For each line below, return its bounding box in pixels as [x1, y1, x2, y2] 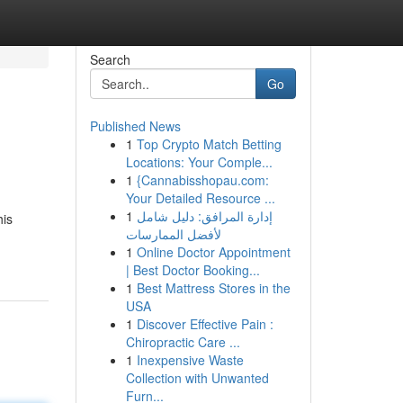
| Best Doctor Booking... [125, 261, 260, 279]
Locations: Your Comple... [125, 153, 273, 171]
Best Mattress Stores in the [136, 279, 291, 297]
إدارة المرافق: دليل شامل [136, 207, 273, 225]
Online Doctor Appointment [136, 243, 291, 261]
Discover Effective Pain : [136, 315, 273, 333]
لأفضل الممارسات [125, 225, 221, 243]
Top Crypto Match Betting [136, 135, 282, 153]
